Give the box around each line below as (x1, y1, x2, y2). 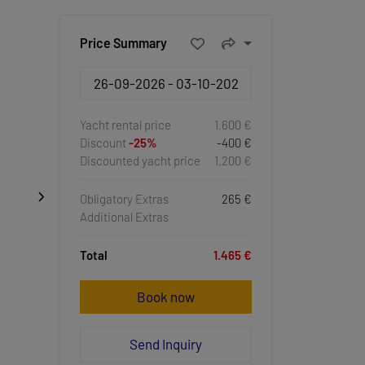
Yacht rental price (80, 117, 171, 133)
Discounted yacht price (80, 153, 200, 169)
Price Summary (80, 34, 167, 51)
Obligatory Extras (80, 191, 169, 207)
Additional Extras (80, 209, 169, 225)
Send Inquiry (130, 336, 202, 353)
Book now (137, 288, 195, 305)
